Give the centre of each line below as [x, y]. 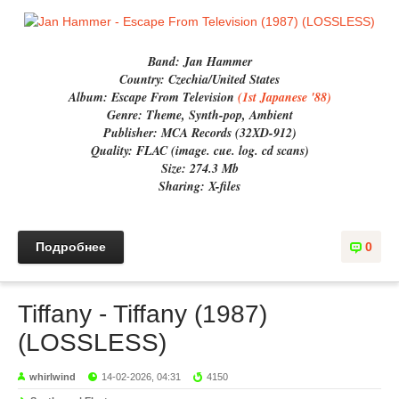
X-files [224, 186]
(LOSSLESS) [92, 342]
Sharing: [183, 186]
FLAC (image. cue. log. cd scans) [222, 151]
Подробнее [71, 247]
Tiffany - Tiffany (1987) [142, 314]
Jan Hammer [217, 61]
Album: [90, 97]
